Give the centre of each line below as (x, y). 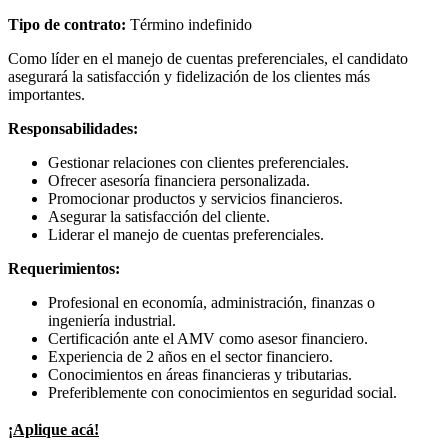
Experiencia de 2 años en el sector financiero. (190, 357)
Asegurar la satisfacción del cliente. (159, 217)
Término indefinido (191, 25)
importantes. (46, 95)
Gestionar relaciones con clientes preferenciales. (198, 163)
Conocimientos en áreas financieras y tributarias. (200, 375)
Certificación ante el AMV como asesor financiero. (208, 339)
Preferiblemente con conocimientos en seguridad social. (222, 393)
